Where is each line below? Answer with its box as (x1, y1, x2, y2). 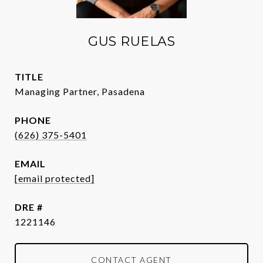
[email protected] (15, 173, 95, 184)
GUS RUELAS (88, 33, 175, 49)
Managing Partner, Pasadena (15, 86, 145, 97)
